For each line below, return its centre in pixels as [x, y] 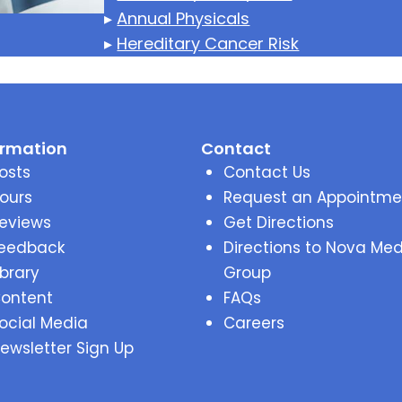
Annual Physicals [184, 18]
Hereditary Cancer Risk [208, 44]
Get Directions [279, 223]
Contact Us [267, 172]
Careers [254, 323]
